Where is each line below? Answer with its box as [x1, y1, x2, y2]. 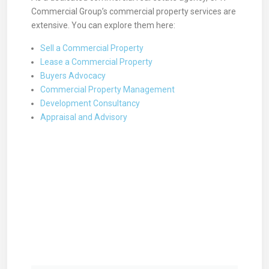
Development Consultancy [40, 98, 140, 108]
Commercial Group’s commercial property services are [31, 7, 236, 16]
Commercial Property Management [40, 85, 175, 94]
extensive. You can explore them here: [31, 20, 175, 30]
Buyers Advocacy [40, 71, 106, 80]
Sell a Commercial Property [40, 43, 144, 53]
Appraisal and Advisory [40, 112, 127, 122]
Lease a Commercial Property [40, 57, 153, 67]
